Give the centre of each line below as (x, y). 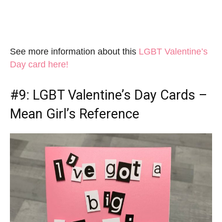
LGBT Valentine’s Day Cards (114, 95)
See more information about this (74, 52)
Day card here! (39, 65)
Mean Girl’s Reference (75, 114)
